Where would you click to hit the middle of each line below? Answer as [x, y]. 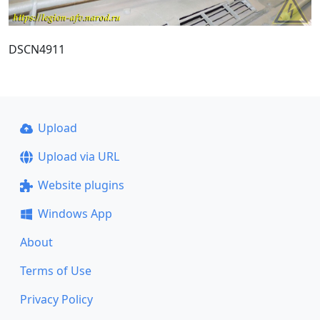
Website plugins [81, 185]
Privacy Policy [56, 299]
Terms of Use [56, 271]
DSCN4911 [37, 49]
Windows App [75, 214]
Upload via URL [78, 156]
